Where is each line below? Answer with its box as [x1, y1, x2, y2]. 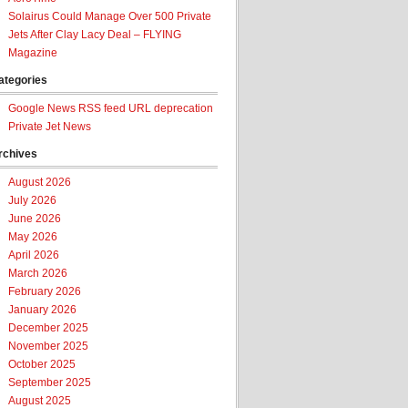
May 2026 [8, 230, 57, 243]
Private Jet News [8, 120, 91, 133]
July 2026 [8, 194, 56, 207]
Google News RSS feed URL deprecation [8, 102, 213, 115]
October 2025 [8, 358, 76, 371]
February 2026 [8, 285, 81, 298]
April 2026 [8, 249, 59, 261]
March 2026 [8, 267, 67, 280]
